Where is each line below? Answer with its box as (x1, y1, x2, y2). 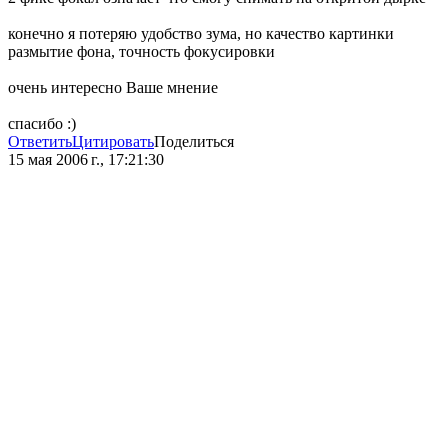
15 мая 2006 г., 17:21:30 (8, 151, 164, 169)
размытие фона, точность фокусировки (8, 43, 275, 61)
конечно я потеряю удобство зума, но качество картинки (8, 25, 394, 43)
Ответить (8, 133, 72, 151)
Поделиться (154, 133, 234, 151)
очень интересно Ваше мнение (8, 79, 218, 97)
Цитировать (72, 133, 154, 151)
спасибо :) (8, 115, 76, 133)
